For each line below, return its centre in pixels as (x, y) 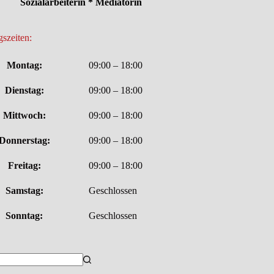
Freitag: (24, 166)
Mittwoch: (24, 116)
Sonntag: (24, 216)
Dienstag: (24, 91)
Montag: (24, 65)
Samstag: (24, 191)
